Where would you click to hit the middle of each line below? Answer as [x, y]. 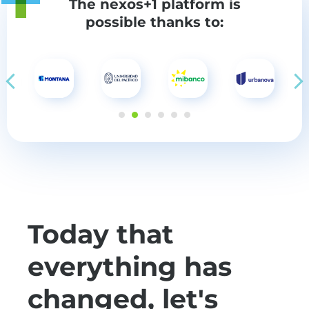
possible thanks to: [154, 22]
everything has [130, 267]
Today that [101, 235]
